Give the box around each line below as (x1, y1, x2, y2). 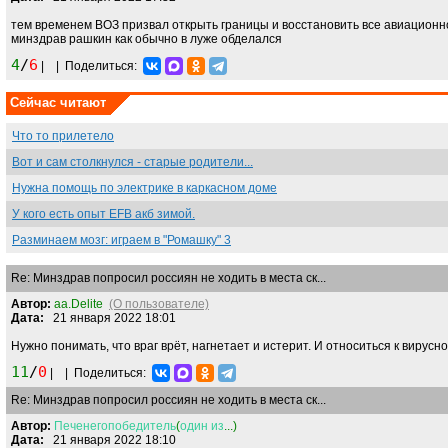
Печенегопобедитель (54, 419, 176, 433)
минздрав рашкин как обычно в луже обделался (11, 32, 282, 46)
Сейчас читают (10, 95, 106, 110)
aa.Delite (54, 297, 103, 311)
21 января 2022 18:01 (44, 311, 176, 325)
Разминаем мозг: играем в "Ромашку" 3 (12, 233, 231, 247)
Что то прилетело (12, 129, 114, 143)
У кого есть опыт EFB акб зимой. (12, 207, 195, 221)
